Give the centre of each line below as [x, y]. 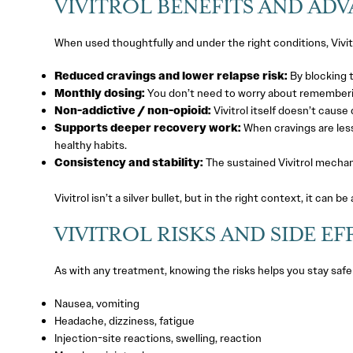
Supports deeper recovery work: [147, 127]
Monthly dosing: [99, 93]
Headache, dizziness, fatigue [124, 321]
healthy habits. [90, 145]
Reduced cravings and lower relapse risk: [171, 75]
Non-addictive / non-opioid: [132, 110]
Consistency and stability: [128, 162]
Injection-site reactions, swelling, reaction [158, 338]
